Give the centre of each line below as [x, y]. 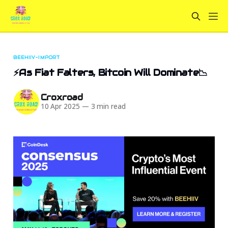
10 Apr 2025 [60, 107]
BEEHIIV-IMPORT [36, 57]
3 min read [107, 107]
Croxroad [62, 98]
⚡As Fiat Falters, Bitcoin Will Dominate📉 [110, 72]
